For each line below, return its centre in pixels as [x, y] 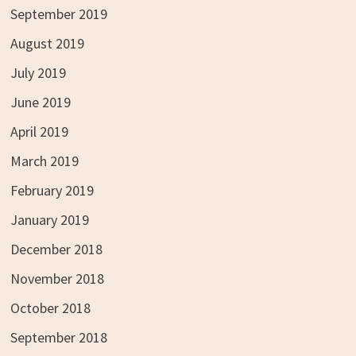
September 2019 [58, 14]
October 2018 [50, 308]
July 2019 [38, 72]
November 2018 [57, 278]
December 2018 [56, 249]
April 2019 [39, 131]
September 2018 [58, 337]
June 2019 [40, 102]
